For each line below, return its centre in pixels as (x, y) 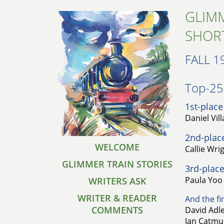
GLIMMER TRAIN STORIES (117, 164)
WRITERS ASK (117, 181)
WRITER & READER (117, 198)
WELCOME (117, 147)
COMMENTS (117, 210)
